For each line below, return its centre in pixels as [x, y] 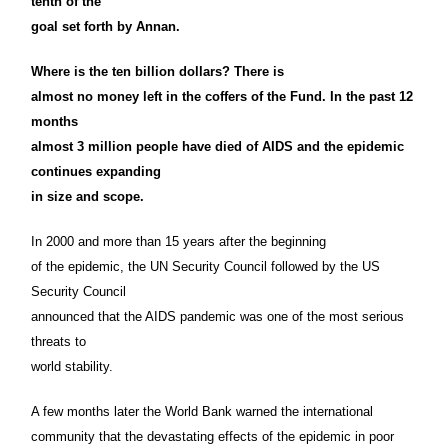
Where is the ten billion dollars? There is [157, 71]
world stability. [72, 366]
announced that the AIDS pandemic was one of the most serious [217, 316]
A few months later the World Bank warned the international [202, 411]
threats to [58, 341]
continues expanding [96, 171]
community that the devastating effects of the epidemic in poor [212, 436]
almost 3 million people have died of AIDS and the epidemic [217, 146]
